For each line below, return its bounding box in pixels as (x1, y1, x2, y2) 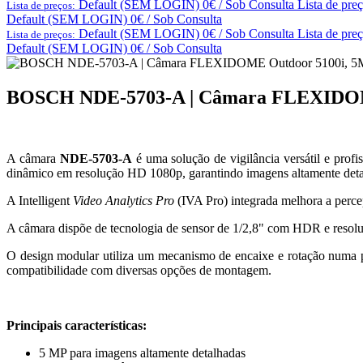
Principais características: (6, 318, 147, 333)
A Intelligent (6, 194, 73, 208)
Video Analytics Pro (73, 194, 174, 208)
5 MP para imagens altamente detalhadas (39, 346, 246, 361)
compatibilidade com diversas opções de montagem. (6, 263, 271, 278)
